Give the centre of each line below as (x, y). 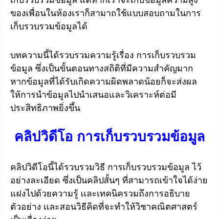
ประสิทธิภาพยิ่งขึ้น (45, 108)
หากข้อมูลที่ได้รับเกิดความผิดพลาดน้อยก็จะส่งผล (104, 81)
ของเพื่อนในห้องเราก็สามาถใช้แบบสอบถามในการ (106, 13)
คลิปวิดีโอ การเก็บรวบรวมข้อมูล (109, 137)
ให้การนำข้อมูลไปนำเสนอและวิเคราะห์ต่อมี (93, 95)
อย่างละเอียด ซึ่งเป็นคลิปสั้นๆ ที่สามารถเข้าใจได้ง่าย (109, 180)
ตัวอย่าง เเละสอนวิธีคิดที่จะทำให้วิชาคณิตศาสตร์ (104, 207)
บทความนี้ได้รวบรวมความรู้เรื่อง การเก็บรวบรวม (103, 55)
